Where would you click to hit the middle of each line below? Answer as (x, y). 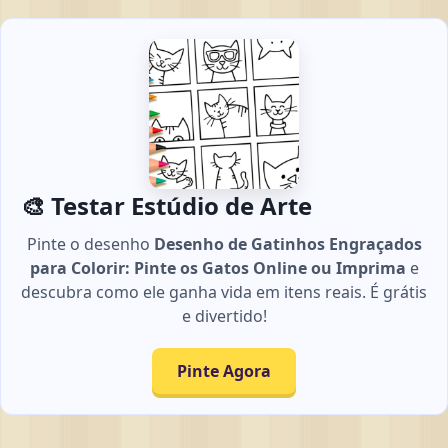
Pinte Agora (224, 371)
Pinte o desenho (90, 244)
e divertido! (224, 316)
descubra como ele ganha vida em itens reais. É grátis (224, 292)
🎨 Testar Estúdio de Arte (166, 206)
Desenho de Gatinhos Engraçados (287, 244)
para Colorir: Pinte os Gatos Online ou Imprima (217, 268)
